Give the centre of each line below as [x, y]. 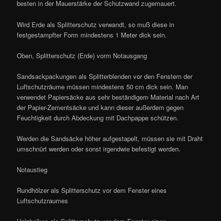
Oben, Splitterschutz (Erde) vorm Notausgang [82, 55]
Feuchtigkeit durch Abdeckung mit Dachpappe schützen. [98, 117]
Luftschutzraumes [43, 201]
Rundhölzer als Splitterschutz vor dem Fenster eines [92, 190]
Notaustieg [32, 169]
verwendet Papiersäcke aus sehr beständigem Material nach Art [108, 97]
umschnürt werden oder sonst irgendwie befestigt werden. [99, 148]
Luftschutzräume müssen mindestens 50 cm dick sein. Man [103, 86]
